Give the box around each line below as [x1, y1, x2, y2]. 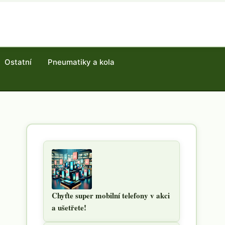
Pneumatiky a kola [48, 57, 115, 67]
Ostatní [5, 57, 32, 67]
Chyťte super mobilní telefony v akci [52, 190, 170, 201]
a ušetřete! [52, 202, 86, 213]
